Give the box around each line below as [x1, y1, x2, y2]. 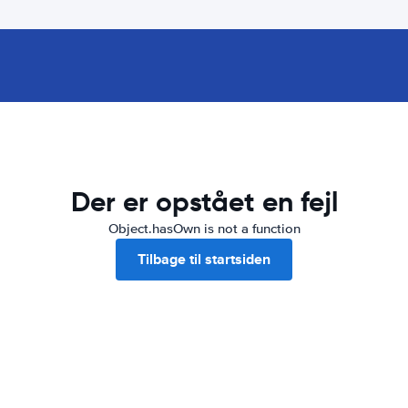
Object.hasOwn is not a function [107, 220, 301, 237]
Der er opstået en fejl [70, 185, 338, 219]
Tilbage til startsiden [138, 249, 270, 270]
